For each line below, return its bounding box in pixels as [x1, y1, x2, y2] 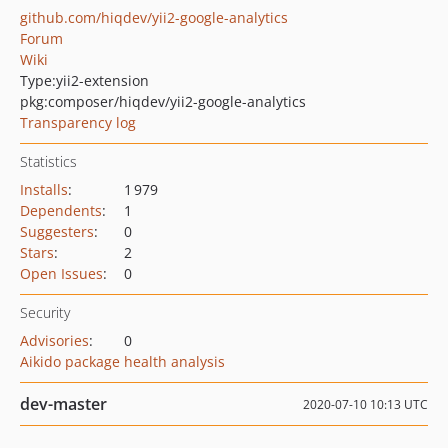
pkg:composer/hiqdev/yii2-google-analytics [20, 92, 306, 111]
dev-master [20, 393, 107, 415]
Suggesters [20, 222, 94, 241]
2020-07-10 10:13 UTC [303, 396, 428, 413]
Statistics [20, 152, 77, 171]
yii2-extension [56, 71, 149, 90]
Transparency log [20, 113, 136, 132]
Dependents [20, 201, 102, 220]
